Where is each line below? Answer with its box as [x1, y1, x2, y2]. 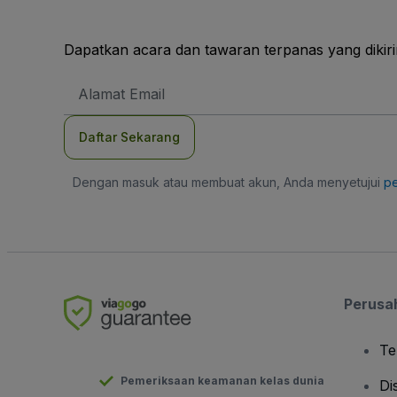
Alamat [77, 75, 113, 89]
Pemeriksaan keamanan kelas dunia [121, 374, 324, 387]
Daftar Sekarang [79, 129, 180, 144]
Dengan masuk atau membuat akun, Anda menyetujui [72, 175, 384, 190]
